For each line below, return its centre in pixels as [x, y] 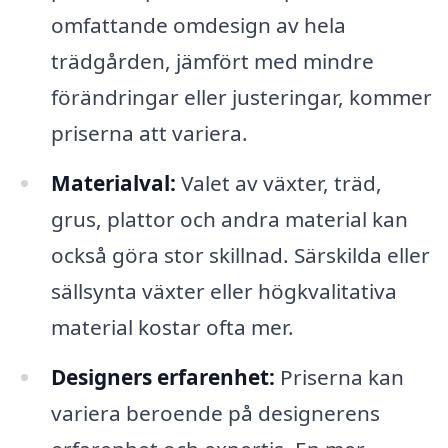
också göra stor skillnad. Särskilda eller [240, 255]
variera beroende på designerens [215, 412]
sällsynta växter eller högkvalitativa [223, 291]
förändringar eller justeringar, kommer [241, 97]
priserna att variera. [149, 133]
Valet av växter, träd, [278, 183]
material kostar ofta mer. [172, 327]
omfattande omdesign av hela [198, 25]
